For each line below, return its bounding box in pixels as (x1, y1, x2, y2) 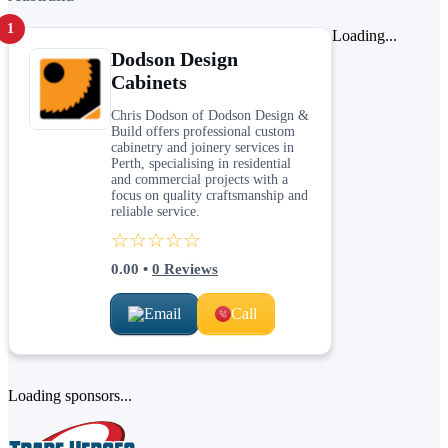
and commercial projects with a (111, 171, 288, 187)
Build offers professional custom (111, 123, 295, 139)
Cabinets (111, 70, 187, 93)
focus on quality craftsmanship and (111, 187, 308, 203)
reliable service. (111, 203, 200, 219)
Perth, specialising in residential (111, 155, 291, 171)
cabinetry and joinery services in (111, 139, 294, 155)
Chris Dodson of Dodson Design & (111, 107, 309, 123)
